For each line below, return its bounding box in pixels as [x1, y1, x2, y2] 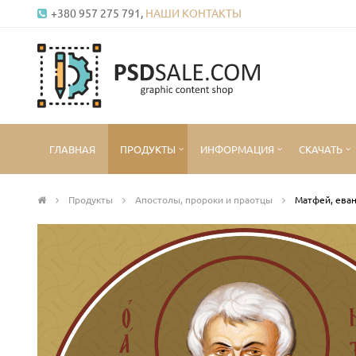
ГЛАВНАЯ [49, 141, 95, 156]
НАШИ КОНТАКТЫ [145, 6, 242, 20]
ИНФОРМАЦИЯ [200, 141, 274, 156]
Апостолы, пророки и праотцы [135, 192, 275, 206]
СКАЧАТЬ [299, 141, 342, 156]
